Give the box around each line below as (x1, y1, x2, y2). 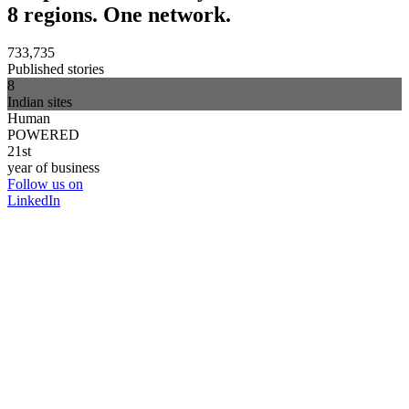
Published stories (7, 61, 104, 78)
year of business (7, 160, 100, 176)
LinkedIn (7, 193, 60, 209)
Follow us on (7, 176, 83, 193)
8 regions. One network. (7, 2, 231, 26)
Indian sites (7, 94, 72, 110)
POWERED (7, 127, 79, 143)
